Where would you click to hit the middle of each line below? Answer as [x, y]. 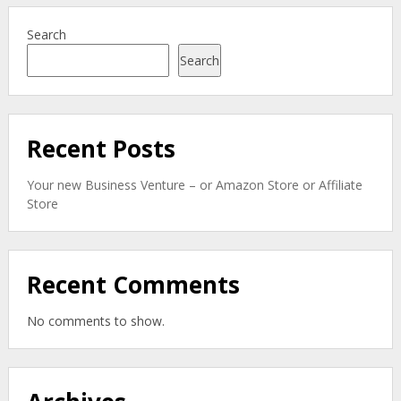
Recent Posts [101, 149]
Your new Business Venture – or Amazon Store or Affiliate [194, 185]
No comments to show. [95, 321]
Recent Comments [133, 285]
